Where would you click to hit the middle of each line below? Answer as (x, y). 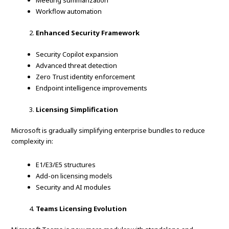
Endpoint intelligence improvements (92, 88)
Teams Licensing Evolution (82, 209)
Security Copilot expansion (77, 54)
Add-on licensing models (74, 176)
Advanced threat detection (77, 66)
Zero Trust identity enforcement (86, 77)
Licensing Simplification (77, 110)
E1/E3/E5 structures (66, 165)
